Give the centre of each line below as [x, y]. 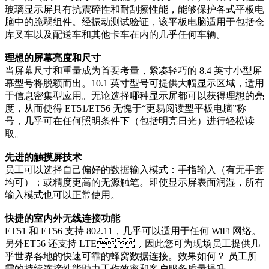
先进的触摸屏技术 [43, 157]
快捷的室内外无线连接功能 [62, 219]
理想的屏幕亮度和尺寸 [53, 58]
